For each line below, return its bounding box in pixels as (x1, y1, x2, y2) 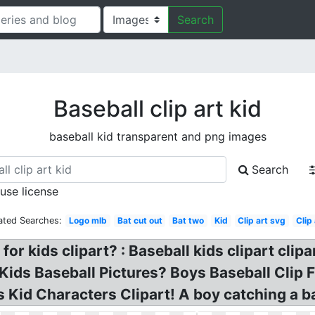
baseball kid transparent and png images (49, 129, 266, 143)
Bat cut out (117, 215, 162, 226)
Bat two (172, 215, 205, 226)
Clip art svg (238, 215, 286, 226)
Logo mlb (69, 215, 108, 226)
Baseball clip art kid (53, 95, 262, 122)
